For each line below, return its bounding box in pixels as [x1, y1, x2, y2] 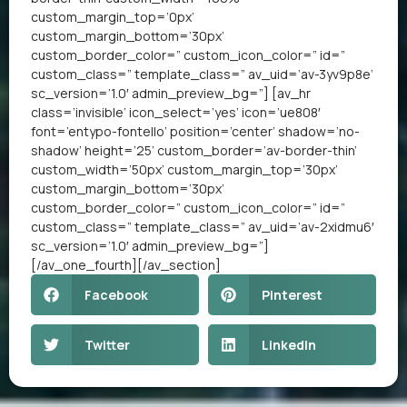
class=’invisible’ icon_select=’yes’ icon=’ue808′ [31, 103, 321, 121]
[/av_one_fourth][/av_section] [31, 255, 221, 273]
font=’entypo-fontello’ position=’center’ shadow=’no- [31, 122, 360, 140]
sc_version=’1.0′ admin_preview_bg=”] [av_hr [31, 84, 311, 102]
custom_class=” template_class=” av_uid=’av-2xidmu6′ [31, 217, 374, 235]
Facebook [84, 285, 148, 303]
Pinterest [261, 285, 323, 303]
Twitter [84, 335, 130, 353]
